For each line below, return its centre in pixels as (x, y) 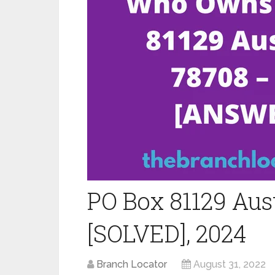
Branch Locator (132, 264)
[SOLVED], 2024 (167, 233)
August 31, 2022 (230, 264)
